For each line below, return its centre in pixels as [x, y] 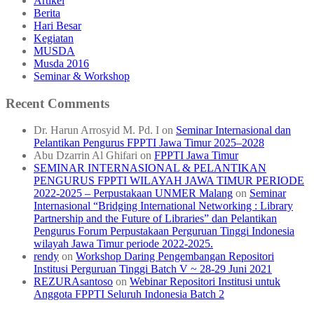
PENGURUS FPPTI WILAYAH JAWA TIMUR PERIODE [169, 181]
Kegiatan [54, 38]
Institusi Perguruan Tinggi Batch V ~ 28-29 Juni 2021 [153, 269]
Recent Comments [57, 103]
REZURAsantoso [73, 282]
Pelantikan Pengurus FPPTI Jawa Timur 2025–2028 [149, 143]
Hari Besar [57, 25]
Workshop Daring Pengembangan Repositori [175, 257]
